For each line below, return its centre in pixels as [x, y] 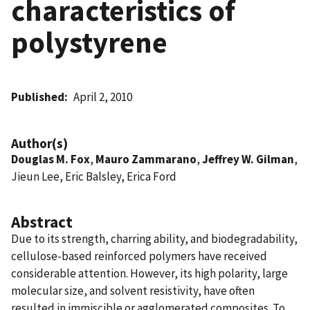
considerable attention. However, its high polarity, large [149, 273]
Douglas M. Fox [51, 159]
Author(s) [39, 143]
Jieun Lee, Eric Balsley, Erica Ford [94, 176]
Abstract [42, 221]
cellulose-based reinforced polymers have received [139, 256]
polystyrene [89, 42]
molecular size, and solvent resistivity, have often [133, 290]
